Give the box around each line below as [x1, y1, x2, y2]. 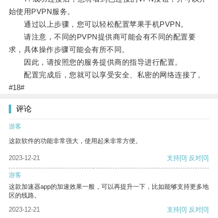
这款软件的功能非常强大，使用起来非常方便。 [9, 137, 142, 145]
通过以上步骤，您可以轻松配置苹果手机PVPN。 [8, 20, 188, 29]
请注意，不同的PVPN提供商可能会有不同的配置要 [8, 33, 196, 41]
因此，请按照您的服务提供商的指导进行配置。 [8, 58, 182, 67]
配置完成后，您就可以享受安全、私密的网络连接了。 [8, 71, 205, 79]
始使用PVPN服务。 [8, 7, 75, 16]
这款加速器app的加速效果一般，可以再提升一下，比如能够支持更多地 [9, 183, 209, 191]
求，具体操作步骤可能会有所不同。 [8, 45, 129, 54]
